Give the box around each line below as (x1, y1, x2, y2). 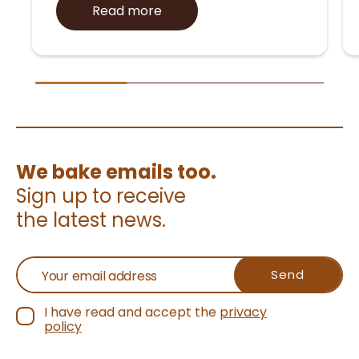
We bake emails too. (16, 159, 216, 186)
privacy (220, 303, 267, 322)
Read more (92, 2, 162, 21)
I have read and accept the (44, 303, 220, 322)
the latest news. (16, 207, 166, 234)
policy (44, 317, 82, 337)
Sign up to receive (16, 183, 186, 210)
